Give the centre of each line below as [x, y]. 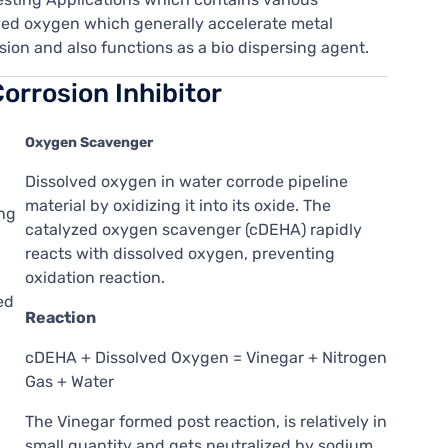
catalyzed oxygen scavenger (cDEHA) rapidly [193, 230]
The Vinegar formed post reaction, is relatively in [205, 422]
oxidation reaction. [94, 278]
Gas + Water [69, 382]
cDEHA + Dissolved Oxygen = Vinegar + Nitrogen [205, 358]
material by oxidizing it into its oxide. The [177, 206]
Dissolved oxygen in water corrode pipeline [186, 182]
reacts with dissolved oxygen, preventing [179, 254]
